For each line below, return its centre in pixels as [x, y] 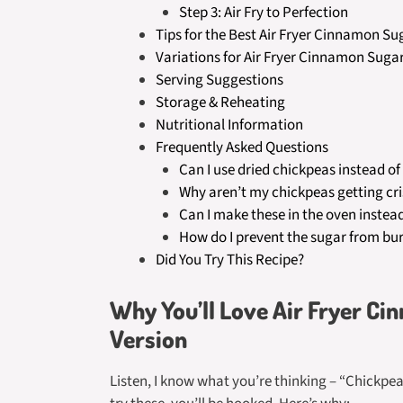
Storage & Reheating [220, 103]
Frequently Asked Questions [242, 148]
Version [148, 338]
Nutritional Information [229, 125]
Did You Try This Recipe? [230, 260]
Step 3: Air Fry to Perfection [263, 13]
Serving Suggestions [219, 80]
